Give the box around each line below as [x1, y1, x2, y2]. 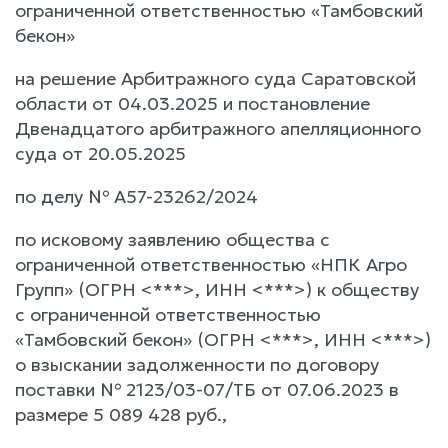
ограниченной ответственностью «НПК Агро [15, 252, 407, 276]
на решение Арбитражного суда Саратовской [15, 66, 416, 90]
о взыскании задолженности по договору [15, 352, 379, 376]
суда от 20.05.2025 [15, 141, 186, 165]
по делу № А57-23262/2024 [15, 184, 258, 208]
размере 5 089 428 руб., [15, 402, 227, 426]
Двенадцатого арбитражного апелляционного [15, 116, 421, 140]
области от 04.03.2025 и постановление [15, 91, 370, 115]
